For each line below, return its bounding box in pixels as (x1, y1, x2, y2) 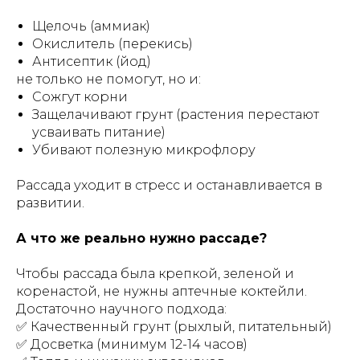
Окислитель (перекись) (32, 35, 193, 51)
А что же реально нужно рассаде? (16, 230, 267, 246)
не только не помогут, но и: (16, 71, 201, 87)
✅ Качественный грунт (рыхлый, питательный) (16, 318, 332, 334)
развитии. (16, 194, 84, 211)
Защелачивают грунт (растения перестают (32, 106, 319, 122)
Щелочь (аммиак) (32, 18, 150, 34)
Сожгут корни (32, 88, 128, 104)
